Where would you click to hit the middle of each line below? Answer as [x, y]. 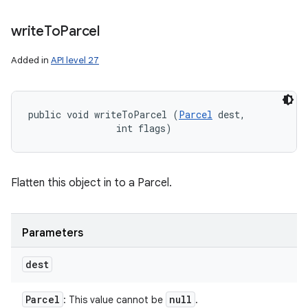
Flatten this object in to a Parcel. [91, 183]
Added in [31, 60]
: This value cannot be [114, 300]
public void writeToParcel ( [103, 114]
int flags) [100, 128]
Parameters [53, 233]
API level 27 [75, 60]
